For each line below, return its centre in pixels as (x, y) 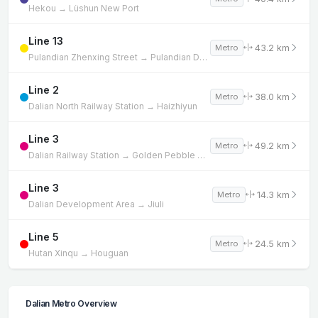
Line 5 (44, 236)
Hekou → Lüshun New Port (84, 8)
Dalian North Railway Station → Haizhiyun (113, 106)
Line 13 (46, 40)
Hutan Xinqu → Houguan (78, 253)
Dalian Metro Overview (71, 303)
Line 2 (44, 89)
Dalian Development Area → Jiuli (96, 204)
